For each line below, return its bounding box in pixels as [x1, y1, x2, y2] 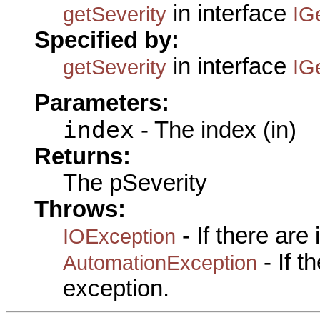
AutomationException [63, 250, 257, 274]
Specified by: [34, 27, 179, 54]
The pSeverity [63, 169, 207, 196]
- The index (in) [134, 116, 296, 143]
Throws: [34, 196, 126, 222]
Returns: [34, 143, 131, 169]
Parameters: [34, 89, 169, 116]
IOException [63, 224, 176, 248]
